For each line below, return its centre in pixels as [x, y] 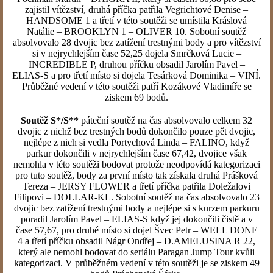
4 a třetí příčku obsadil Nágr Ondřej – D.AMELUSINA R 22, [136, 241]
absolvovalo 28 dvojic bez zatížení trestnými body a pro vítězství [136, 42]
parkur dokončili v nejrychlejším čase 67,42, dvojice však [136, 153]
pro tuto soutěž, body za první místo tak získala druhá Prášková [136, 175]
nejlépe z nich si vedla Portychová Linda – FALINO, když [136, 142]
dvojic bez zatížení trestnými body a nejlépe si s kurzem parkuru [136, 208]
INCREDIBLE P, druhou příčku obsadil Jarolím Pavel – [136, 64]
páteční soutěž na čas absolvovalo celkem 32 [167, 120]
